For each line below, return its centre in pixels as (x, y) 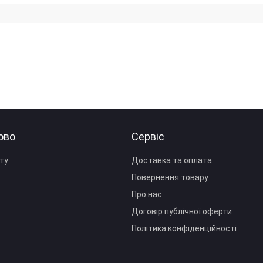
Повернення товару (170, 177)
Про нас (147, 194)
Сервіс (148, 136)
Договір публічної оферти (182, 211)
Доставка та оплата (172, 160)
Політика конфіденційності (184, 228)
